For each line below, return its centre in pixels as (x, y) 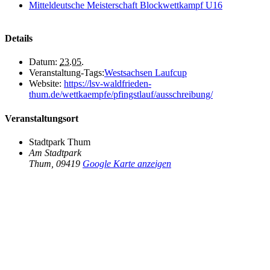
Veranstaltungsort (42, 118)
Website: (45, 84)
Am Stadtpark (55, 152)
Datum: (43, 62)
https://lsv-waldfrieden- (108, 84)
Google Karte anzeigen (127, 163)
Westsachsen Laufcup (146, 73)
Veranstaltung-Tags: (67, 73)
